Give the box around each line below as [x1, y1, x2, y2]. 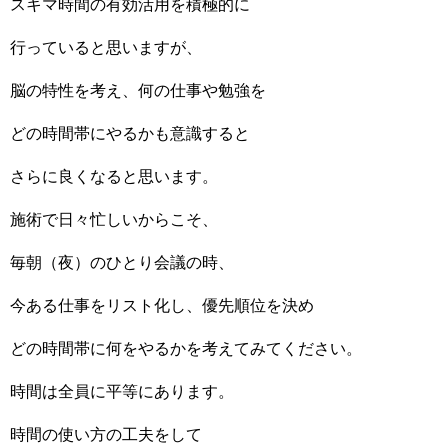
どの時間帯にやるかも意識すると [10, 125, 250, 142]
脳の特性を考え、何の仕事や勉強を [10, 82, 266, 99]
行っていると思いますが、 [10, 39, 202, 56]
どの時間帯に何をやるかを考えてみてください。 [10, 340, 362, 357]
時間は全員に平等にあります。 [10, 383, 234, 400]
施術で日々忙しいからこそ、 [10, 211, 218, 228]
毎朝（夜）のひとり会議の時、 [10, 254, 234, 271]
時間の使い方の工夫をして [10, 426, 202, 443]
